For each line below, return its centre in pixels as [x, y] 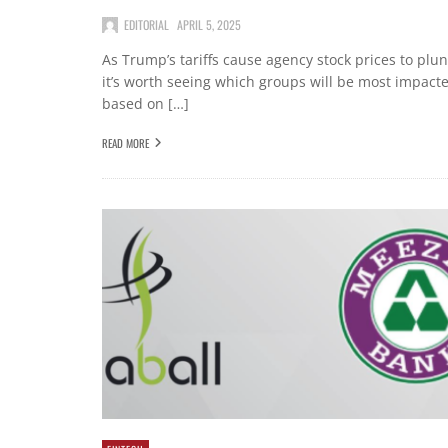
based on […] [145, 103]
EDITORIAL [146, 24]
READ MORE [125, 143]
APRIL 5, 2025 [209, 24]
